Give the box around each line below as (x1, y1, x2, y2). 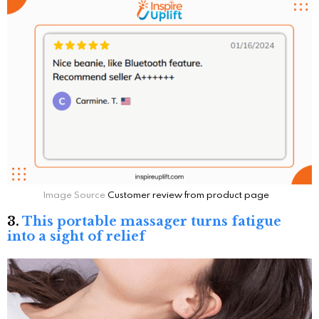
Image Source (43, 187, 108, 201)
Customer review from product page (107, 187, 269, 201)
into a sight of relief (7, 228, 145, 244)
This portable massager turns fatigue (22, 213, 281, 229)
